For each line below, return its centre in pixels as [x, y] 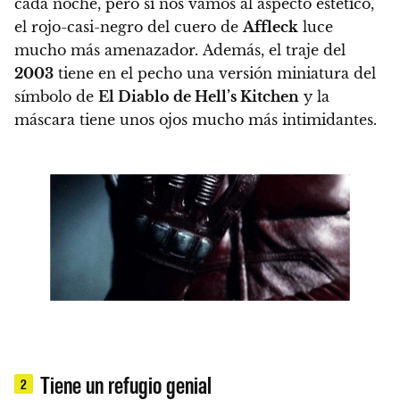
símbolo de [56, 97]
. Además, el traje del [270, 50]
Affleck [271, 27]
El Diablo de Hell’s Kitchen [199, 97]
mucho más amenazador [104, 50]
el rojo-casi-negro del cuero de [129, 27]
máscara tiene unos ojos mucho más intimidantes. [196, 120]
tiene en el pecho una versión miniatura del [215, 74]
